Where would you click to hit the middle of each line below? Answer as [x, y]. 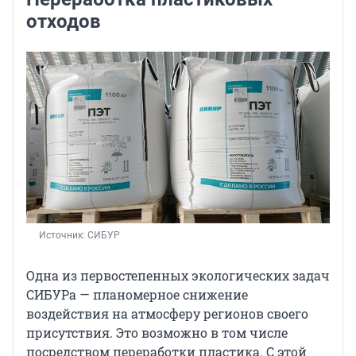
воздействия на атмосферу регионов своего [167, 313]
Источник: [63, 235]
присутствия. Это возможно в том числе [157, 332]
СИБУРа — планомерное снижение [137, 294]
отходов [64, 22]
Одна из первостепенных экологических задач [178, 275]
